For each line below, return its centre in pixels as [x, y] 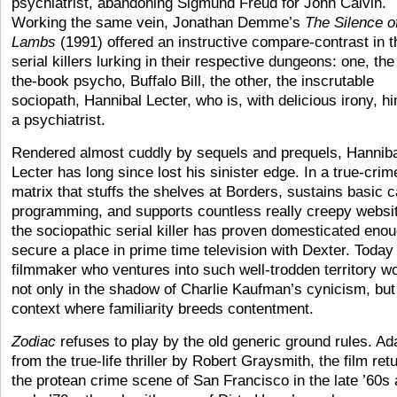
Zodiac [34, 342]
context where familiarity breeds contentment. [163, 309]
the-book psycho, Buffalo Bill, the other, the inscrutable [193, 81]
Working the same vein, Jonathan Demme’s [158, 23]
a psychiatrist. [58, 120]
